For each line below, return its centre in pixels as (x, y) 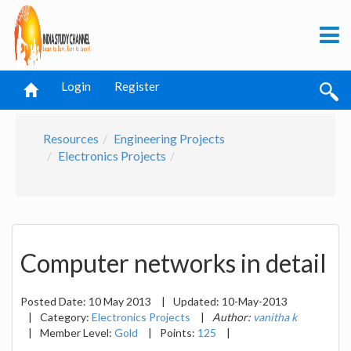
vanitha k (275, 317)
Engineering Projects (169, 138)
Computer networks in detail (174, 263)
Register (137, 86)
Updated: (197, 301)
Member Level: (77, 332)
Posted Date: (54, 301)
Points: (179, 332)
